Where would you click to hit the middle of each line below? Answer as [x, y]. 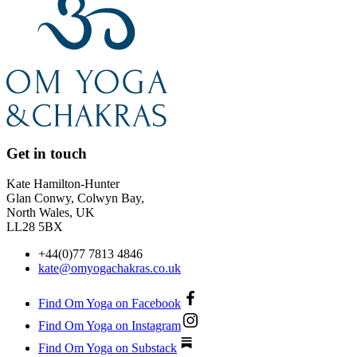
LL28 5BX [35, 227]
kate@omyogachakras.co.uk [110, 269]
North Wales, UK [51, 213]
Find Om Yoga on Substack [108, 348]
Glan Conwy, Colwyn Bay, [75, 198]
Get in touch [47, 153]
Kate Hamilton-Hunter [63, 184]
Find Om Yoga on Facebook [110, 304]
